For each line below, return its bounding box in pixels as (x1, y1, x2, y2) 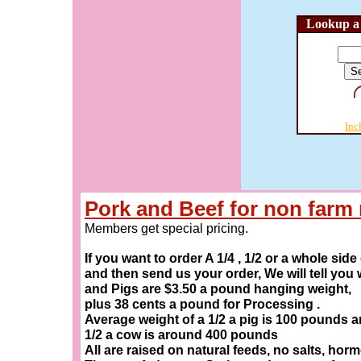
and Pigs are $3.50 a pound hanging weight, (85, 282, 351, 296)
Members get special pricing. (85, 222, 248, 235)
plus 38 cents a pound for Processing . (85, 297, 320, 311)
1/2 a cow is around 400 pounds (85, 328, 278, 342)
